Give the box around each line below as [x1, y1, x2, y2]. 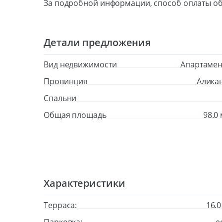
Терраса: [44, 200, 77, 211]
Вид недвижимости [44, 59, 117, 70]
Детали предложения [44, 36, 151, 49]
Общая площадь [44, 110, 107, 120]
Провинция [44, 76, 88, 87]
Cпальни [44, 93, 77, 104]
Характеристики [44, 176, 125, 190]
